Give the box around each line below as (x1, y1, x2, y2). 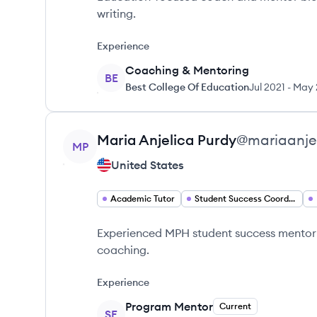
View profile (62, 130, 125, 144)
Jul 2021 (249, 81, 285, 93)
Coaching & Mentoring (125, 63, 249, 77)
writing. (97, 6, 136, 21)
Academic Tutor (110, 193, 175, 204)
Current (219, 301, 251, 311)
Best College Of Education (125, 81, 249, 93)
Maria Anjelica (97, 131, 194, 149)
